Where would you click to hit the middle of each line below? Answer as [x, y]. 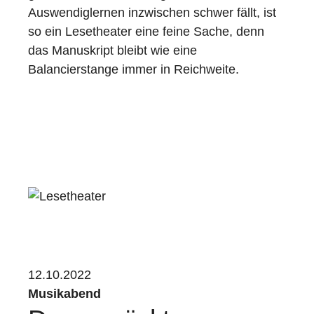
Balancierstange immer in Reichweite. [134, 69]
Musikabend [64, 294]
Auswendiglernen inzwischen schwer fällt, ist [152, 13]
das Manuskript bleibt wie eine [112, 50]
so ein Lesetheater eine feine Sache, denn [146, 32]
